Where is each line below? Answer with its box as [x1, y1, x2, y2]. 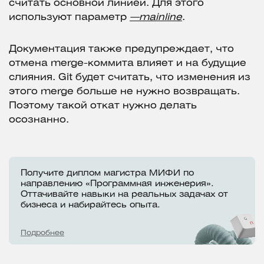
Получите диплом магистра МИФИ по [21, 170, 194, 178]
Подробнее [21, 229, 64, 236]
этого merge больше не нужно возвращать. [9, 87, 240, 97]
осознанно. [9, 115, 69, 125]
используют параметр [9, 13, 130, 22]
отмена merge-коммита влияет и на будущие [9, 59, 246, 68]
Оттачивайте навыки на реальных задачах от [21, 191, 228, 199]
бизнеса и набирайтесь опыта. [21, 202, 160, 210]
